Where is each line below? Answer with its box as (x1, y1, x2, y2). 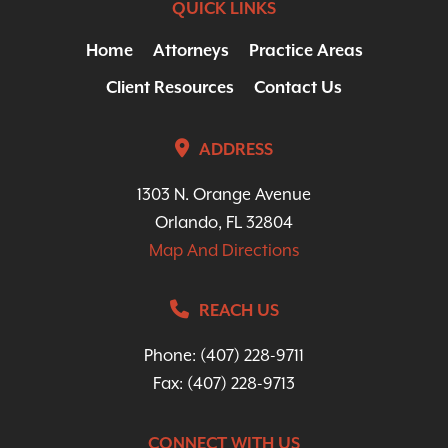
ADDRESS (199, 140, 273, 160)
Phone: (144, 346, 200, 366)
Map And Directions (149, 241, 299, 261)
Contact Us (254, 78, 342, 98)
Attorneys (152, 41, 229, 61)
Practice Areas (248, 41, 363, 61)
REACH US (198, 301, 279, 321)
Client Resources (106, 78, 234, 98)
